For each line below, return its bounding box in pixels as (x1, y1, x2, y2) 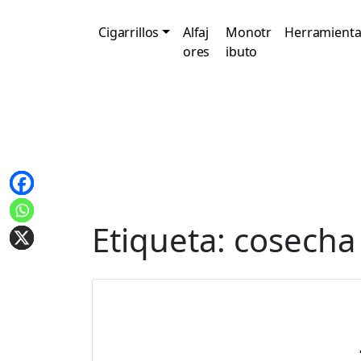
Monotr (226, 23, 272, 41)
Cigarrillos (98, 23, 160, 41)
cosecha (234, 218, 355, 262)
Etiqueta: (92, 218, 234, 262)
